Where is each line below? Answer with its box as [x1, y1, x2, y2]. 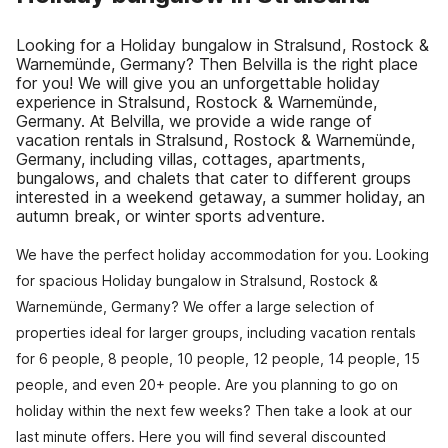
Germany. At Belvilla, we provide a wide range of [16, 111, 372, 131]
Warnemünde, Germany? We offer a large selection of [16, 298, 374, 315]
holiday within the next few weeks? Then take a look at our [16, 402, 412, 419]
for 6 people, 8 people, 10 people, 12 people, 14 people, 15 [16, 350, 420, 367]
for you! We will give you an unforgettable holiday [16, 73, 380, 93]
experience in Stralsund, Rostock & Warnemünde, [16, 92, 377, 112]
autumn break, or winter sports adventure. [16, 206, 325, 226]
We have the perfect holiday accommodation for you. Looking [16, 246, 429, 263]
